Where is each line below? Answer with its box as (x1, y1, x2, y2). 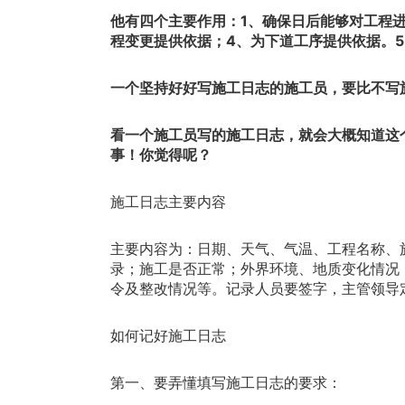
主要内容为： (110, 239, 197, 258)
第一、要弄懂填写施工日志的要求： (110, 372, 342, 391)
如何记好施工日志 (110, 325, 226, 344)
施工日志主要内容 (110, 192, 226, 211)
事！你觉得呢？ (110, 145, 212, 164)
